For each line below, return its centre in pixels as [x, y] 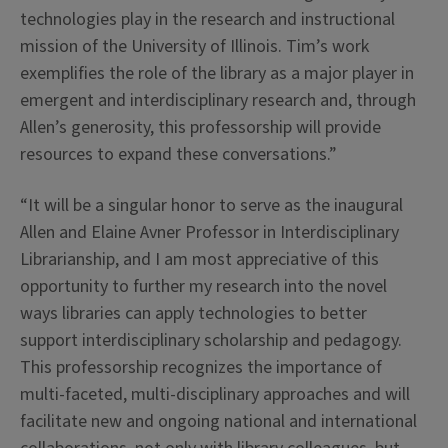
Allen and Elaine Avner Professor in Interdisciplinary [209, 232]
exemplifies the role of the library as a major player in [217, 73]
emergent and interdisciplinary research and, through [218, 100]
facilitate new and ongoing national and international [218, 421]
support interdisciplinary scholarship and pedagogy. [211, 340]
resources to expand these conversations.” [178, 154]
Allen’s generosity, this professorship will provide [200, 127]
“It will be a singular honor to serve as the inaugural [211, 205]
